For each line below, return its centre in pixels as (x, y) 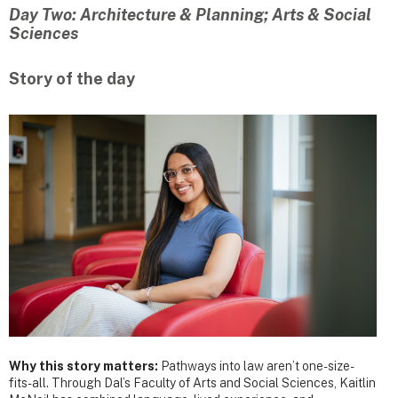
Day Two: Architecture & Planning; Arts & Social (190, 15)
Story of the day (72, 79)
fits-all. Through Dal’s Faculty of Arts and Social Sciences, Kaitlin (192, 383)
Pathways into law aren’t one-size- (258, 366)
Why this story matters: (85, 366)
